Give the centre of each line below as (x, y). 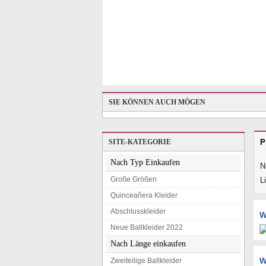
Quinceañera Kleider (144, 195)
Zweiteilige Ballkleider (146, 261)
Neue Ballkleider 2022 (147, 227)
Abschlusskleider (138, 211)
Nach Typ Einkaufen (145, 162)
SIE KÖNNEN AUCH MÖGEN (157, 102)
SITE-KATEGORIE (140, 142)
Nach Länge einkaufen (148, 244)
